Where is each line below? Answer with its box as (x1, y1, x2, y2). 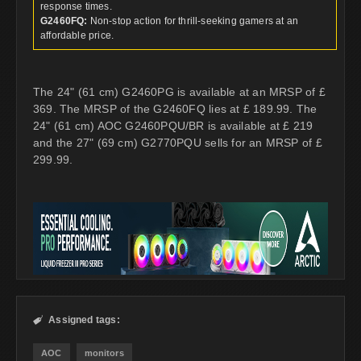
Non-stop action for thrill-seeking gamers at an (87, 15, 299, 27)
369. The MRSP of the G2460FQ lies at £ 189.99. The (33, 102, 317, 115)
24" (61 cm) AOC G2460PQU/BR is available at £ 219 (33, 118, 313, 132)
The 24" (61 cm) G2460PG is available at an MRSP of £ (33, 85, 326, 98)
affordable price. (40, 29, 114, 41)
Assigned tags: (48, 313, 120, 326)
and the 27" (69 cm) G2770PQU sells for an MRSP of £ (33, 135, 322, 149)
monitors (84, 347, 124, 358)
